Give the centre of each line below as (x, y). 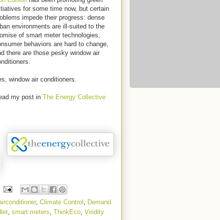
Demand (99, 202)
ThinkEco (67, 212)
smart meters (31, 212)
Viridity (94, 212)
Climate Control (62, 202)
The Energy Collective (74, 97)
